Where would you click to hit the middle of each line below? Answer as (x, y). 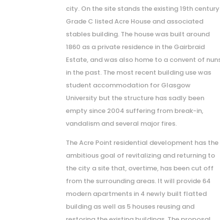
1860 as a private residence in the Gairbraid (136, 47)
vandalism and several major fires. (122, 123)
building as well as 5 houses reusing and (130, 206)
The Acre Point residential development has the (142, 142)
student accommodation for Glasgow (128, 85)
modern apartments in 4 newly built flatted (137, 193)
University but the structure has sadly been (135, 98)
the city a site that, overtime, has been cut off (140, 168)
